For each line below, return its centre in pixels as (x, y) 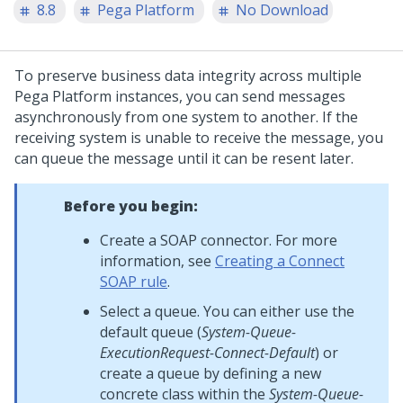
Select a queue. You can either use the (227, 311)
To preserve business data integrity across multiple (188, 76)
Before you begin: (131, 206)
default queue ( (151, 332)
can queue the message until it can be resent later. (184, 158)
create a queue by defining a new (210, 373)
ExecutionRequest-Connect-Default (207, 353)
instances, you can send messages (228, 96)
